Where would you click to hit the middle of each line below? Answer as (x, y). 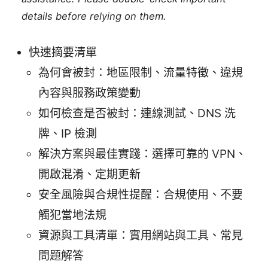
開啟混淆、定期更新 (89, 175)
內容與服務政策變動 (89, 93)
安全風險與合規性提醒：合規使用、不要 (141, 195)
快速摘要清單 (63, 53)
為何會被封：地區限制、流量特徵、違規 (141, 73)
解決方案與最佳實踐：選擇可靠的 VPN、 (142, 154)
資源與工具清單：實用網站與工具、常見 (141, 236)
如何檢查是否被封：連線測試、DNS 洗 (137, 114)
